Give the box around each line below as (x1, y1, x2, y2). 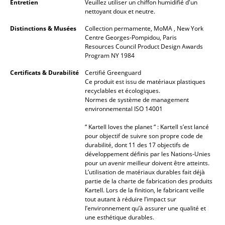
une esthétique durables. (85, 213, 154, 222)
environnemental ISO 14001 (85, 104, 163, 114)
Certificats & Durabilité (10, 68, 79, 77)
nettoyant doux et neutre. (85, 7, 155, 16)
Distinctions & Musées (10, 24, 76, 33)
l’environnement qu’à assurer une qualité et (85, 204, 206, 213)
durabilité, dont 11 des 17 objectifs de (85, 141, 189, 150)
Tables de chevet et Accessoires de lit (22, 133, 162, 144)
